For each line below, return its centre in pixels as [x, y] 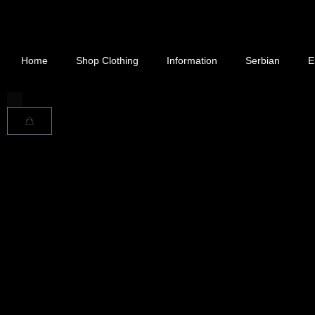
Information [192, 60]
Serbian [263, 60]
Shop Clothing [107, 60]
